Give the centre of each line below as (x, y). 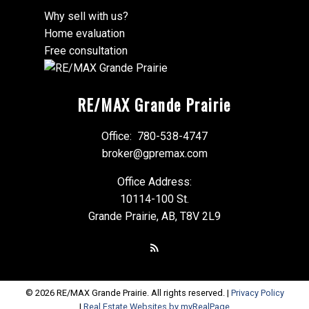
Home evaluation (84, 34)
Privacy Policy (257, 293)
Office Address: (154, 182)
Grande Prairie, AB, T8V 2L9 (154, 217)
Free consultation (86, 51)
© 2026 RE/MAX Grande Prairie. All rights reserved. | (128, 293)
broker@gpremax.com (154, 154)
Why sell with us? (86, 17)
